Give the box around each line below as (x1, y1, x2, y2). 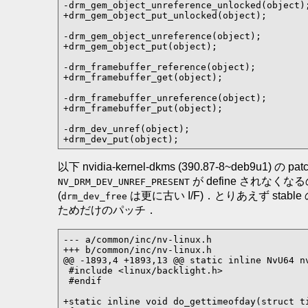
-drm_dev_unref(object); (63, 123, 190, 134)
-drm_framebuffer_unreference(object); (63, 92, 267, 103)
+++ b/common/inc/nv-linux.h (63, 244, 212, 255)
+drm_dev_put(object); (63, 133, 179, 144)
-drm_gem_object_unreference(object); (63, 30, 261, 41)
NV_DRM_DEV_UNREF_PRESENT (58, 177, 190, 188)
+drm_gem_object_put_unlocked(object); (63, 10, 267, 21)
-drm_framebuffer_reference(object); (63, 61, 256, 72)
